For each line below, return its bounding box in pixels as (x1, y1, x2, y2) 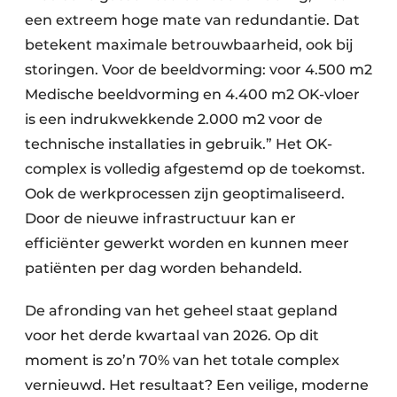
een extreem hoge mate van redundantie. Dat (25, 11, 360, 28)
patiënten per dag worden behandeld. (25, 259, 302, 276)
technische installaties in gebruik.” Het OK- (25, 135, 332, 152)
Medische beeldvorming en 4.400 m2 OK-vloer (25, 85, 360, 103)
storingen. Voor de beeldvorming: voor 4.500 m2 (25, 60, 372, 78)
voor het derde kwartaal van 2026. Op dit (25, 326, 319, 344)
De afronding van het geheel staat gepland (25, 301, 338, 319)
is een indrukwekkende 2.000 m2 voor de (25, 110, 323, 128)
